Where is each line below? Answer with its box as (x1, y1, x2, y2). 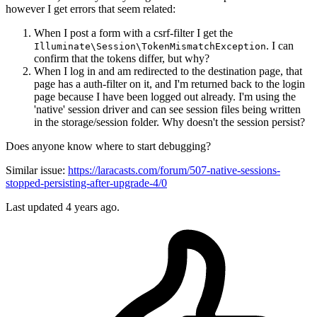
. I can (266, 40, 294, 52)
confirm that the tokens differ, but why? (34, 52, 209, 65)
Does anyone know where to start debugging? (6, 140, 211, 153)
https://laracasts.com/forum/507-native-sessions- (68, 164, 280, 177)
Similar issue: (6, 164, 68, 177)
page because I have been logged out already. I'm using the (34, 91, 296, 103)
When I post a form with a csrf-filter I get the (34, 27, 233, 40)
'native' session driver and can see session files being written (34, 103, 301, 116)
